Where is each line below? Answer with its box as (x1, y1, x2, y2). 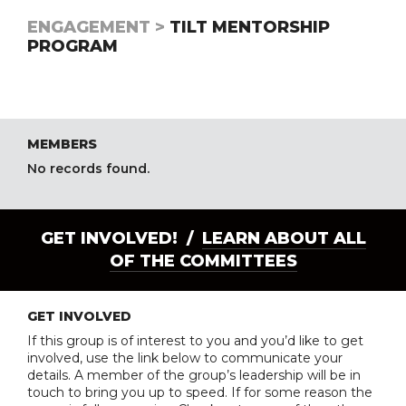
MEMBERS (27, 136, 97, 152)
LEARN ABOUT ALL (201, 228, 366, 248)
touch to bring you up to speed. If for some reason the (27, 384, 372, 401)
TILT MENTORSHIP (165, 17, 330, 37)
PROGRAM (27, 36, 118, 56)
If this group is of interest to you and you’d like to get (27, 333, 363, 349)
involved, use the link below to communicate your (27, 350, 343, 366)
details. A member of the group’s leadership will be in (27, 367, 361, 383)
